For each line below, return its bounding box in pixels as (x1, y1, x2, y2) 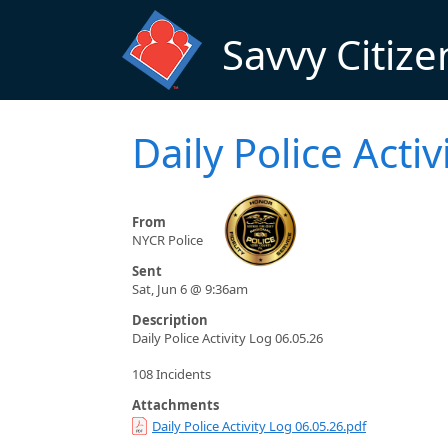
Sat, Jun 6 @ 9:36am (132, 280, 248, 299)
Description (132, 311, 208, 330)
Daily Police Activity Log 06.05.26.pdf (152, 417, 366, 436)
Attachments (132, 396, 219, 415)
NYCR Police (132, 231, 203, 250)
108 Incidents (132, 365, 211, 384)
